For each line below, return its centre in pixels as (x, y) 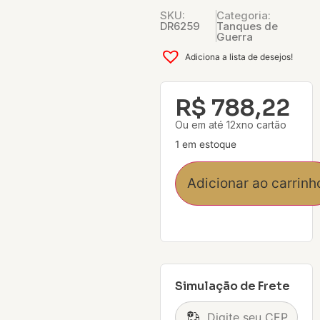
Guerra (235, 37)
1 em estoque (206, 144)
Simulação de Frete (232, 286)
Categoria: (244, 15)
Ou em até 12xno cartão (231, 125)
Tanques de (247, 26)
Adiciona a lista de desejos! (239, 57)
